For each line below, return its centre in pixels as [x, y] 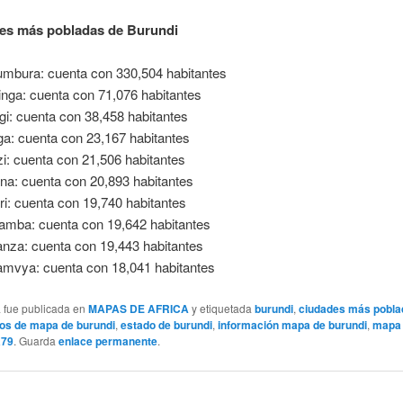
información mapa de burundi [292, 324]
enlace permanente [107, 340]
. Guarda [36, 340]
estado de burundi [166, 324]
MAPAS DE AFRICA [138, 308]
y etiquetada [221, 308]
